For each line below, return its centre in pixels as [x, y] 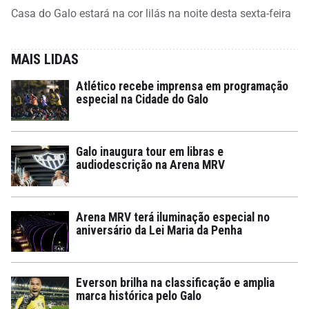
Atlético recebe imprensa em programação [182, 86]
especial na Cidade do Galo [142, 99]
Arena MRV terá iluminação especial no [173, 217]
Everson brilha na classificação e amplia [175, 282]
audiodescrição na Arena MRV [150, 165]
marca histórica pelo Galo [139, 296]
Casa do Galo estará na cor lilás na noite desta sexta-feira [151, 13]
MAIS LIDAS [45, 59]
